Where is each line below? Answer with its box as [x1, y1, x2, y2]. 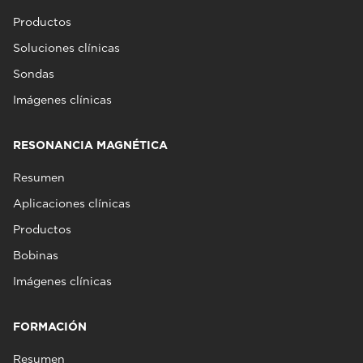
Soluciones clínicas [13, 41, 120, 54]
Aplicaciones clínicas [13, 197, 130, 210]
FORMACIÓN [13, 320, 87, 333]
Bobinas [13, 249, 58, 262]
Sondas [13, 67, 54, 80]
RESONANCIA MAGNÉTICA [13, 139, 168, 152]
